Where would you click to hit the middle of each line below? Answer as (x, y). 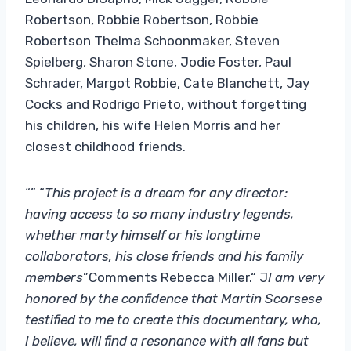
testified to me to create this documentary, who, (173, 319)
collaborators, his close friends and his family (164, 256)
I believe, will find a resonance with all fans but (167, 340)
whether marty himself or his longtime (143, 235)
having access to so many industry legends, (159, 213)
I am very (296, 277)
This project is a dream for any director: (166, 192)
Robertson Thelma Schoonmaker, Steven (152, 40)
